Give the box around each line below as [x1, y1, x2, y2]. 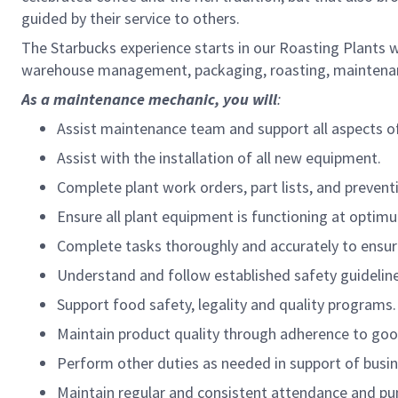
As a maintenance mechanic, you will [21, 89, 277, 109]
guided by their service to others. [21, 8, 240, 28]
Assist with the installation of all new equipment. [57, 147, 381, 168]
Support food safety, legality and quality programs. [57, 294, 396, 314]
